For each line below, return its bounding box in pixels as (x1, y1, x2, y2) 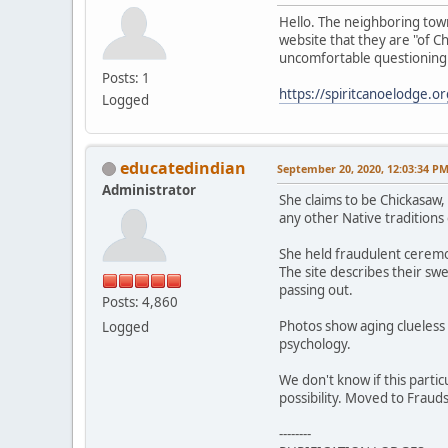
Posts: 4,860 (102, 292, 178, 311)
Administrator (102, 180, 196, 199)
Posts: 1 (102, 68, 150, 87)
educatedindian (120, 156, 246, 179)
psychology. (279, 334, 351, 353)
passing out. (279, 280, 353, 299)
